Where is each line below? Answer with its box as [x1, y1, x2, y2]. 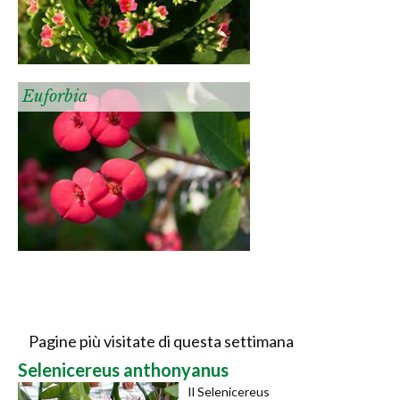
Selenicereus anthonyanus [18, 358, 229, 380]
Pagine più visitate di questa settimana [28, 330, 294, 351]
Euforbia [22, 86, 87, 106]
